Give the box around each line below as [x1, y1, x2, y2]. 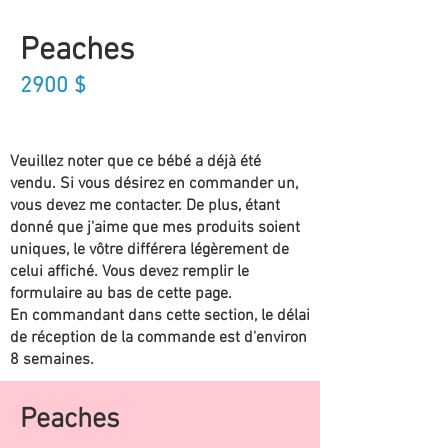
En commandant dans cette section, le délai [10, 306, 310, 327]
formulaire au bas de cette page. [10, 284, 232, 305]
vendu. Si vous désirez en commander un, [10, 174, 298, 195]
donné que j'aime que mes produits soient [10, 218, 300, 239]
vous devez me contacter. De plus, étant [10, 196, 280, 217]
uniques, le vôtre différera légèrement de [10, 240, 289, 261]
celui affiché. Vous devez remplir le [10, 262, 249, 283]
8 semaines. [10, 350, 98, 371]
